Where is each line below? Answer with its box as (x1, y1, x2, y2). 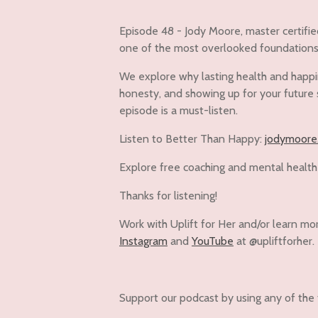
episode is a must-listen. (119, 104, 238, 118)
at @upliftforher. (234, 234, 314, 248)
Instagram (119, 234, 168, 248)
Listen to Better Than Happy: (119, 132, 265, 146)
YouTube (192, 234, 234, 248)
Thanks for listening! (119, 189, 217, 203)
